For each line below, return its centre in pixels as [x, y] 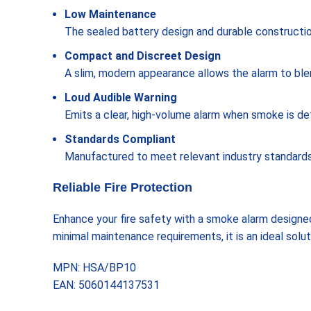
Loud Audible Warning [121, 98]
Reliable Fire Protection [123, 187]
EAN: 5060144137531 [106, 285]
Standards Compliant [120, 139]
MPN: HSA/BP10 [94, 268]
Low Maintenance [110, 14]
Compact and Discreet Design [143, 56]
